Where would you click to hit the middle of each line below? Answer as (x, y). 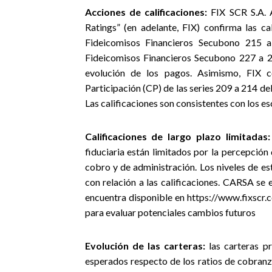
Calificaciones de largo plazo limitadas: (177, 136)
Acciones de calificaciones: (146, 12)
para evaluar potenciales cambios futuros (170, 212)
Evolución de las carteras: (145, 246)
